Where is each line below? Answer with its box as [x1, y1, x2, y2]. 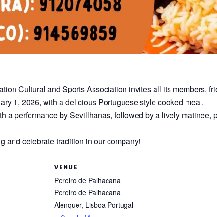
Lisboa [85, 200, 106, 210]
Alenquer [54, 200, 81, 210]
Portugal [108, 200, 133, 210]
